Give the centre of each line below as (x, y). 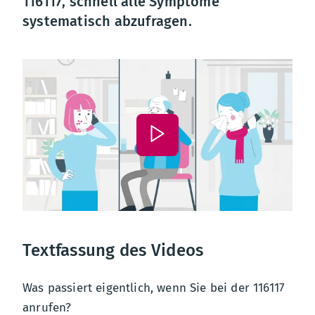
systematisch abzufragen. (107, 21)
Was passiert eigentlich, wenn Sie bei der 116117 (154, 288)
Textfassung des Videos (113, 250)
